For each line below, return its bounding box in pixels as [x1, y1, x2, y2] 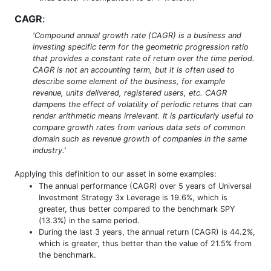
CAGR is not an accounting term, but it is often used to [33, 65, 235, 74]
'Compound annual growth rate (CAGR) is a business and [33, 30, 241, 40]
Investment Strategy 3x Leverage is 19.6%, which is [39, 192, 227, 202]
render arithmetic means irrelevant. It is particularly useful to [33, 111, 253, 120]
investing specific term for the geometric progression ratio [33, 42, 249, 51]
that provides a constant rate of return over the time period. [33, 53, 255, 63]
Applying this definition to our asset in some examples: [15, 169, 217, 178]
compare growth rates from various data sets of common [33, 122, 245, 132]
